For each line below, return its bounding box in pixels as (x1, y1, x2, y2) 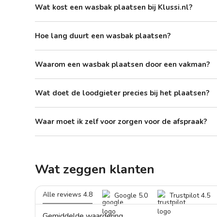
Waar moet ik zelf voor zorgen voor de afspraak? (35, 116, 207, 126)
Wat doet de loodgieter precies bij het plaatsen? (35, 88, 209, 98)
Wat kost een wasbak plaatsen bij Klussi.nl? (35, 2, 192, 12)
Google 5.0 (114, 190, 148, 200)
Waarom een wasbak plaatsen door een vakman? (35, 59, 210, 69)
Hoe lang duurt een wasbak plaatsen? (35, 31, 170, 41)
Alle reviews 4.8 (43, 190, 93, 200)
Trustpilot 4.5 (170, 190, 210, 200)
